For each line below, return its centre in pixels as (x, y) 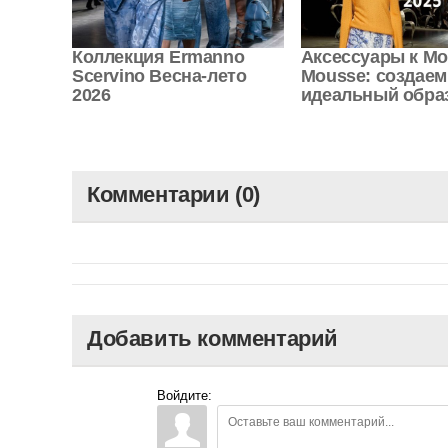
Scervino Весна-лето (159, 75)
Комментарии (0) (173, 194)
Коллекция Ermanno (158, 56)
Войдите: (184, 395)
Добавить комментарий (212, 338)
